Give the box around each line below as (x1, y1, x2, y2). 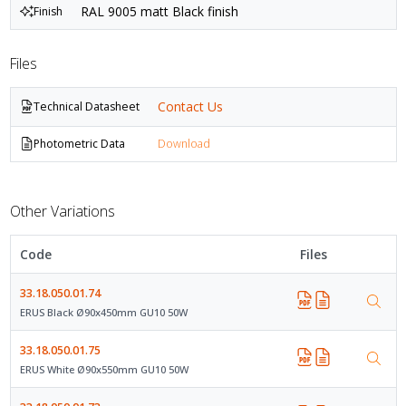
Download (157, 136, 210, 152)
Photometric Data (33, 135, 125, 151)
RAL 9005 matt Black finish (80, 3, 238, 21)
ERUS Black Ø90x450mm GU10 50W (19, 304, 188, 319)
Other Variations (9, 200, 115, 221)
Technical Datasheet (33, 98, 140, 114)
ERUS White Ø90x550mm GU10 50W (19, 362, 188, 376)
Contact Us (157, 98, 223, 116)
